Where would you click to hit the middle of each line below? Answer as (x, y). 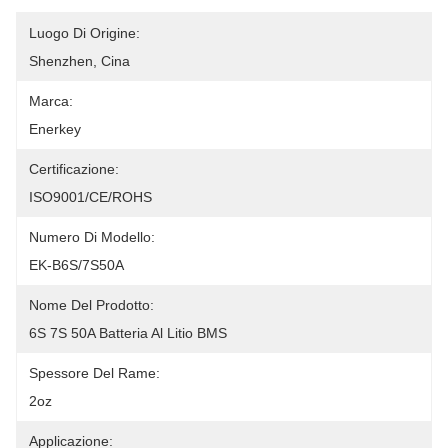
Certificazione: (74, 169)
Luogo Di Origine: (84, 33)
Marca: (51, 101)
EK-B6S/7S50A (76, 265)
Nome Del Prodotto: (91, 305)
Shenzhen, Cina (79, 61)
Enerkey (55, 129)
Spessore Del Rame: (94, 373)
